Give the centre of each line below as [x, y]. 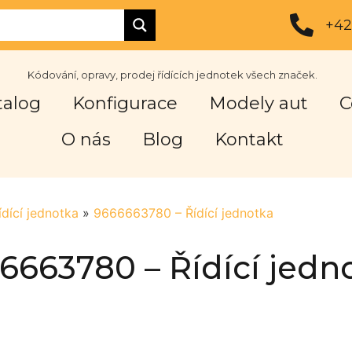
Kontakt [249, 140]
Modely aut [259, 104]
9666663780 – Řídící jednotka [183, 213]
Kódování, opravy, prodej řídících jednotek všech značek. [172, 75]
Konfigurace [125, 104]
